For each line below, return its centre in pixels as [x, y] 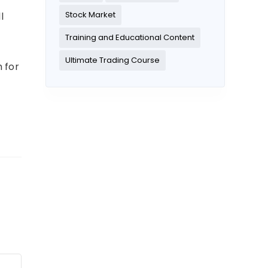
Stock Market [90, 15]
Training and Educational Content [130, 38]
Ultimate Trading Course [112, 60]
